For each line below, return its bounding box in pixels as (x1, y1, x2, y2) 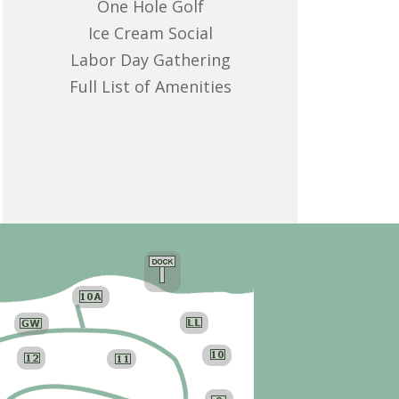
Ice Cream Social (87, 22, 213, 45)
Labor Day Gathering (69, 49, 231, 71)
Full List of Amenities (69, 76, 232, 98)
